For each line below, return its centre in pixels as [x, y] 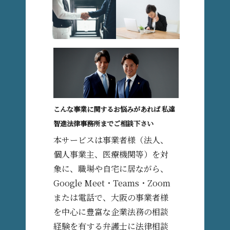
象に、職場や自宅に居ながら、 [111, 169]
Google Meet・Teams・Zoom [112, 183]
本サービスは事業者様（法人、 [111, 140]
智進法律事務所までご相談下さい [104, 123]
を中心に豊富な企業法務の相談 [111, 212]
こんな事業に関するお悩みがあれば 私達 [114, 109]
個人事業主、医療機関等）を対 [111, 155]
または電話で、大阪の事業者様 [111, 198]
